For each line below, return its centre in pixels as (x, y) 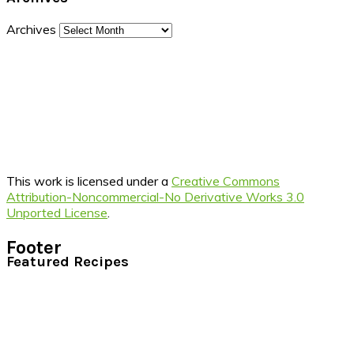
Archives (31, 29)
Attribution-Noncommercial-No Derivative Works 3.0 (155, 196)
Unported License (57, 212)
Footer (34, 247)
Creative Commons (226, 181)
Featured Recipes (68, 261)
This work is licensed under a (89, 181)
